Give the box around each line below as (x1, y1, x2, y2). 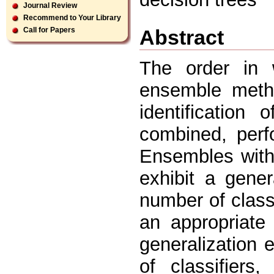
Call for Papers (23, 26, 75, 34)
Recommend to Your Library (23, 13, 121, 22)
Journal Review (23, 1, 77, 10)
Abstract (139, 25, 224, 49)
